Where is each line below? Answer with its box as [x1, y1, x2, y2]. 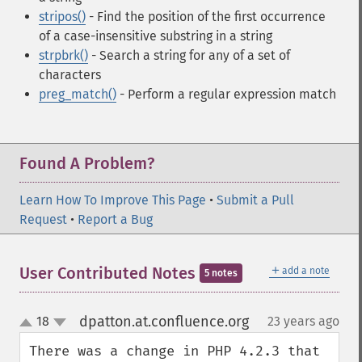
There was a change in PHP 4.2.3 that [29, 343, 320, 360]
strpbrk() [39, 48, 88, 63]
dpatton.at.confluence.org [78, 313, 249, 330]
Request [19, 212, 67, 227]
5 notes [204, 267, 238, 279]
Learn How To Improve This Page [19, 192, 206, 208]
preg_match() [39, 86, 116, 102]
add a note [282, 265, 330, 276]
